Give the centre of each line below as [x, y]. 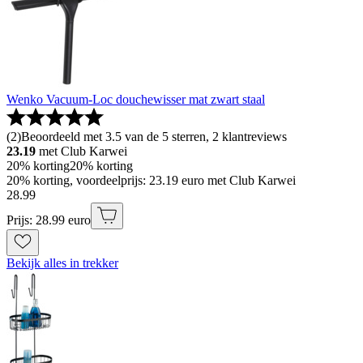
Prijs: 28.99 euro [49, 220]
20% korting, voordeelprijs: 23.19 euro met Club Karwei [151, 181]
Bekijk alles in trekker [62, 263]
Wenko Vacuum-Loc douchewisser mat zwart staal [136, 100]
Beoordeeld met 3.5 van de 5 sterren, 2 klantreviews [154, 137]
